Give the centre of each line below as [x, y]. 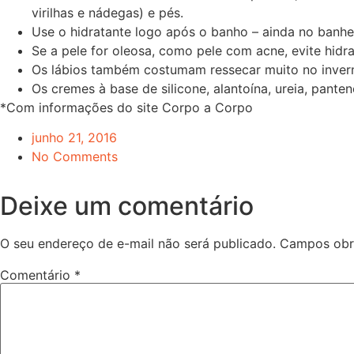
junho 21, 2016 [74, 137]
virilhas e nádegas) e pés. [107, 12]
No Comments [75, 156]
